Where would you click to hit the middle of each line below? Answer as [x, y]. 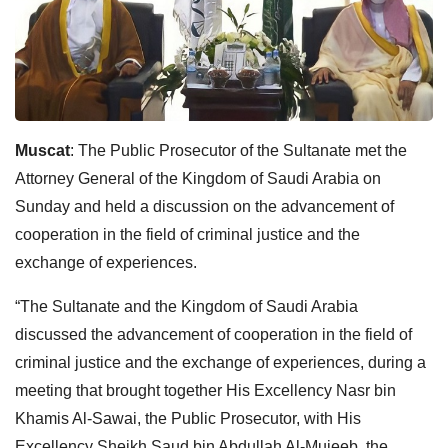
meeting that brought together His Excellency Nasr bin [205, 390]
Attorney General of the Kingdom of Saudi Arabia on [198, 178]
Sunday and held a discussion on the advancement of [204, 206]
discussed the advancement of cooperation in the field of [213, 334]
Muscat [42, 150]
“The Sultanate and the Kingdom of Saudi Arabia [186, 306]
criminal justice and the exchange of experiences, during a [220, 362]
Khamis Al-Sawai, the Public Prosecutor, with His [188, 418]
